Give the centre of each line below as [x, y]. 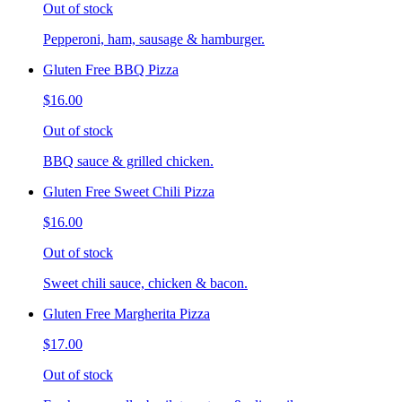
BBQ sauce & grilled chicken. [128, 162]
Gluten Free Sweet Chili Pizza [129, 192]
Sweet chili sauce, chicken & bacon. [145, 284]
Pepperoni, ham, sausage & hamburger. [154, 39]
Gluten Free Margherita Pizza [127, 314]
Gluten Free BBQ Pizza [111, 70]
